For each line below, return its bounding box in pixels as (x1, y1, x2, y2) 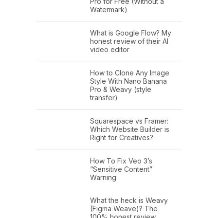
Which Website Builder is (90, 125, 169, 134)
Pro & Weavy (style (90, 85, 151, 94)
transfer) (90, 93, 118, 102)
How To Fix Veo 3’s (90, 157, 152, 165)
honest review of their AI (90, 37, 168, 46)
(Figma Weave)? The (90, 204, 158, 213)
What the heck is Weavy (90, 196, 168, 205)
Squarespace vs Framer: (90, 117, 168, 126)
